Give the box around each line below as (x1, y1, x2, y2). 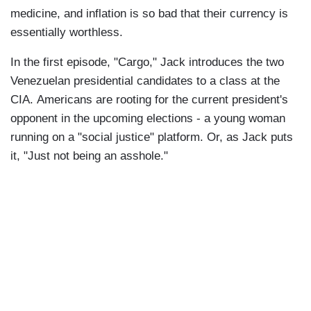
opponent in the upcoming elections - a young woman (10, 111, 285, 125)
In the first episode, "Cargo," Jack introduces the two (10, 55, 284, 69)
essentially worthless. (10, 25, 126, 39)
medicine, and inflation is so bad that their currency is (10, 6, 288, 20)
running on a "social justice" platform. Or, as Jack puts (10, 130, 293, 144)
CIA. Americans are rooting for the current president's (10, 92, 288, 106)
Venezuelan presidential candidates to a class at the (10, 74, 280, 87)
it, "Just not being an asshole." (10, 149, 168, 162)
